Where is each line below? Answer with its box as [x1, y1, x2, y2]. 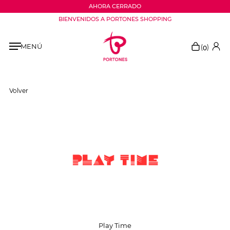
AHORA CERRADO [89, 3, 141, 10]
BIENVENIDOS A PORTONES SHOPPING [59, 15, 171, 23]
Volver [9, 87, 28, 94]
